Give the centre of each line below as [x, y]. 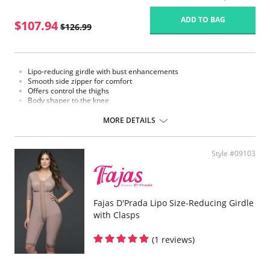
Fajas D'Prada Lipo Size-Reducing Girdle [174, 203]
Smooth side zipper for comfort [80, 81]
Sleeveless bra [52, 110]
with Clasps [117, 215]
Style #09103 [234, 153]
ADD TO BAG [203, 20]
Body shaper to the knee [68, 100]
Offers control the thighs [68, 91]
